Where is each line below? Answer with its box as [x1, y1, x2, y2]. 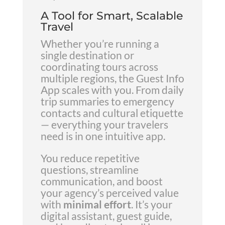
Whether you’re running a [40, 37, 159, 50]
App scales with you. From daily [40, 83, 184, 96]
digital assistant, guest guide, [40, 209, 172, 222]
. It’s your [131, 198, 172, 210]
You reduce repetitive [40, 152, 140, 164]
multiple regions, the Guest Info [40, 72, 184, 84]
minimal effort [63, 198, 131, 210]
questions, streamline [40, 163, 139, 176]
